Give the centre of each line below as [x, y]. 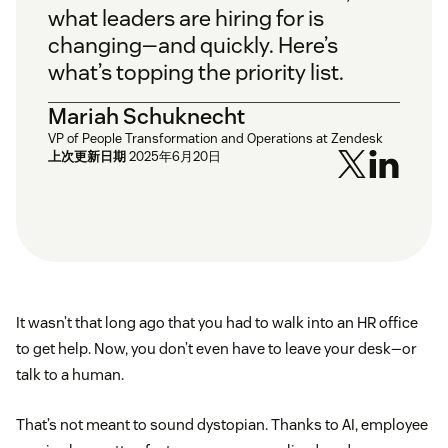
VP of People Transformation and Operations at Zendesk [215, 139]
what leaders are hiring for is [186, 18]
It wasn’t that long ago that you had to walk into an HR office [217, 323]
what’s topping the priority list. [196, 72]
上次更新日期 [87, 157]
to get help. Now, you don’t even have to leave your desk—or [216, 349]
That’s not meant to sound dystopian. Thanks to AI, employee [222, 425]
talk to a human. [70, 375]
